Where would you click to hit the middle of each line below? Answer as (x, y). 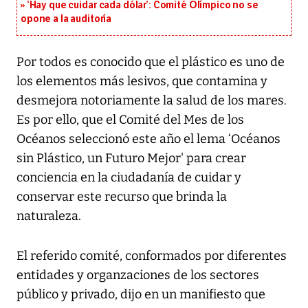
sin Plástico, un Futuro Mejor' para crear (131, 158)
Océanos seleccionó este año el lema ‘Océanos (148, 139)
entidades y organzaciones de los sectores (138, 275)
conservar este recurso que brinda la (122, 197)
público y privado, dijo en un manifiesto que (141, 295)
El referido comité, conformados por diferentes (152, 256)
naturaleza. (49, 216)
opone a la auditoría (66, 19)
